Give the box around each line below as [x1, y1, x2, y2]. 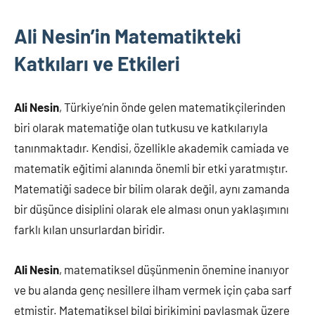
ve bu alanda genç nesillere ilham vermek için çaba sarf [14, 282, 292, 297]
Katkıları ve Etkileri [14, 51, 180, 75]
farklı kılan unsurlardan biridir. [14, 221, 165, 236]
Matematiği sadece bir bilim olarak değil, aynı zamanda [14, 181, 290, 195]
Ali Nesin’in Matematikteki [14, 23, 241, 48]
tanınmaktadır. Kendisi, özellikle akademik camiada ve [14, 140, 289, 155]
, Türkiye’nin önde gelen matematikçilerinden [59, 99, 285, 114]
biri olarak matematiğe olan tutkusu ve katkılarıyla [14, 120, 268, 134]
